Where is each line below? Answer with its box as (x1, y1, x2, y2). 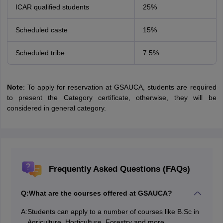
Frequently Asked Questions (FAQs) (48, 164, 190, 174)
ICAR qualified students (15, 3, 89, 11)
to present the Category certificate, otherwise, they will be (6, 94, 217, 102)
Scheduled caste (15, 26, 68, 34)
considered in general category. (6, 104, 106, 112)
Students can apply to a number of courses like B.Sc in (27, 208, 199, 216)
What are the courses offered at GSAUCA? (28, 189, 172, 197)
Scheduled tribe (15, 49, 65, 57)
